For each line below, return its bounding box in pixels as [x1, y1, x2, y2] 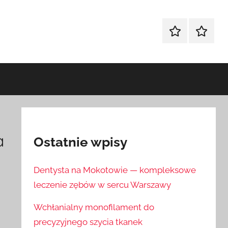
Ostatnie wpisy [34, 134, 128, 150]
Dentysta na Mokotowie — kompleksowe [34, 164, 196, 175]
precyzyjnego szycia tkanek [34, 216, 143, 227]
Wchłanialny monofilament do [34, 202, 155, 212]
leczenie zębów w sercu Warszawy [34, 179, 172, 190]
